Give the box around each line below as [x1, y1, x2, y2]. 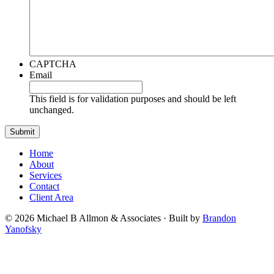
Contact [29, 181, 59, 191]
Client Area [29, 192, 73, 202]
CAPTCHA [29, 59, 76, 69]
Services [29, 170, 62, 180]
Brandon [202, 213, 236, 223]
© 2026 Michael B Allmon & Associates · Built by [5, 213, 202, 223]
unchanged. [29, 105, 74, 115]
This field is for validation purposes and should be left [29, 94, 236, 104]
